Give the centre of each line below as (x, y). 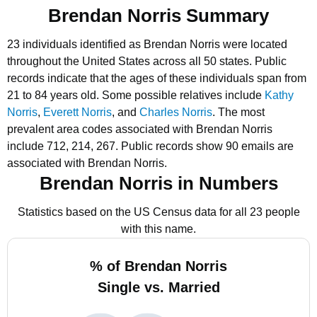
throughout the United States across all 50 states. (129, 61)
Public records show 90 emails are (207, 146)
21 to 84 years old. (54, 95)
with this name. (158, 229)
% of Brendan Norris (158, 266)
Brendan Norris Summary (158, 16)
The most (241, 112)
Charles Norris (176, 112)
